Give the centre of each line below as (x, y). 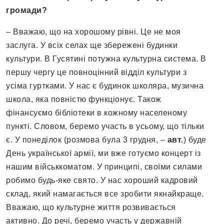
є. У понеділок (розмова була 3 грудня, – (87, 140)
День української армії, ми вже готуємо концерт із (103, 153)
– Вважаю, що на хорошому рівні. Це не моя (93, 32)
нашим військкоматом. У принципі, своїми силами (104, 167)
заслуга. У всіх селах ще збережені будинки (92, 45)
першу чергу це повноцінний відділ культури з (96, 72)
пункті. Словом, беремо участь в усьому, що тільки (105, 126)
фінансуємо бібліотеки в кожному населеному (96, 113)
